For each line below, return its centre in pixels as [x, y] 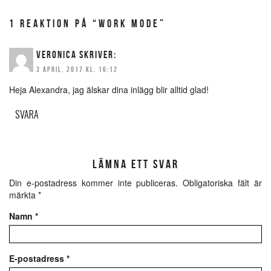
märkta [24, 195]
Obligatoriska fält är [223, 183]
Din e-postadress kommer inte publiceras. [94, 183]
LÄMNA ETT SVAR [135, 164]
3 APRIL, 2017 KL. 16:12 [77, 69]
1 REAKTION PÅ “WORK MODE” [87, 24]
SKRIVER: [98, 54]
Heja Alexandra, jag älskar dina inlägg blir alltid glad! [109, 90]
